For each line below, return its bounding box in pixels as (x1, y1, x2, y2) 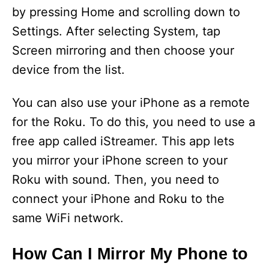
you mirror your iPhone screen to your (12, 153, 228, 168)
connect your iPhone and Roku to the (12, 192, 225, 207)
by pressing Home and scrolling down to (12, 5, 240, 20)
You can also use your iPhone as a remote (12, 95, 250, 110)
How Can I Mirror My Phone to (12, 245, 248, 264)
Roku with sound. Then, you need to (12, 172, 219, 187)
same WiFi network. (12, 211, 124, 226)
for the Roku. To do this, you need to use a (12, 115, 255, 130)
